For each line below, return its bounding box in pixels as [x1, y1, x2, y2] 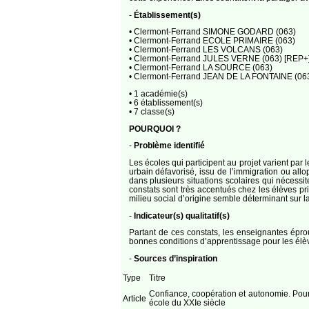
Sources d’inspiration [133, 254, 217, 263]
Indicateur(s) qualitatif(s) [133, 210, 230, 220]
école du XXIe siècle [148, 297, 226, 307]
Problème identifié [133, 141, 205, 150]
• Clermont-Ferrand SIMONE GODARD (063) [128, 27, 296, 37]
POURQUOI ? [128, 123, 181, 133]
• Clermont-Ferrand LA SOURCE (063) [128, 63, 272, 72]
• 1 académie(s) [128, 89, 188, 99]
